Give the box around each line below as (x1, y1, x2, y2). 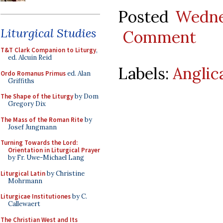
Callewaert (8, 200, 40, 208)
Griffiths (8, 76, 34, 85)
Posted (118, 6, 175, 27)
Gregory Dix (8, 100, 46, 108)
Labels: (118, 63, 173, 84)
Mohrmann (8, 176, 42, 185)
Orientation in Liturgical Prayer (8, 146, 100, 154)
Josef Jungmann (8, 122, 57, 131)
